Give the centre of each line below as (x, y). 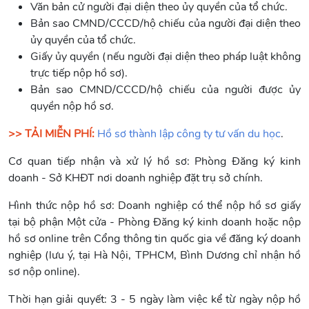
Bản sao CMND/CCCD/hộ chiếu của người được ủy (166, 89)
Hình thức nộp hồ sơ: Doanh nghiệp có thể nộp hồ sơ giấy (154, 205)
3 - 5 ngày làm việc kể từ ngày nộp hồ (206, 299)
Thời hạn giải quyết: (58, 299)
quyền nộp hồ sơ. (72, 106)
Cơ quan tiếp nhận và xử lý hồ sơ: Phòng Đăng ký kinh (154, 161)
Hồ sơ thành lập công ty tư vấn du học (189, 133)
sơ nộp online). (44, 271)
